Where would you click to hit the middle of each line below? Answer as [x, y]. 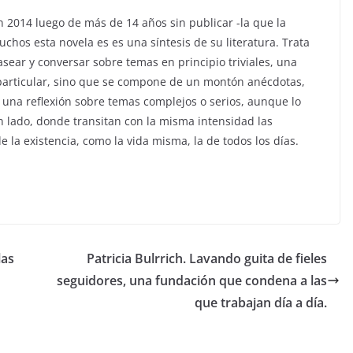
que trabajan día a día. [261, 303]
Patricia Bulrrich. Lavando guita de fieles [207, 259]
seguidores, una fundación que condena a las [192, 281]
